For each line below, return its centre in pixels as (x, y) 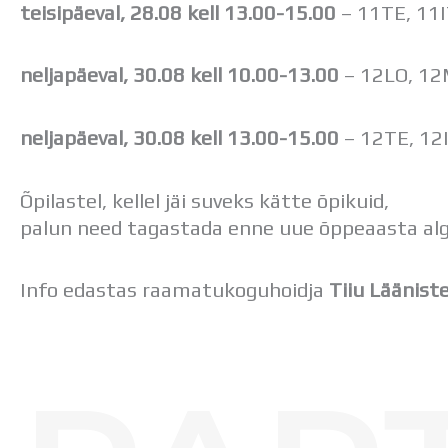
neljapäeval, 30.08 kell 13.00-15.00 (179, 137)
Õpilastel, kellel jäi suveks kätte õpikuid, (204, 200)
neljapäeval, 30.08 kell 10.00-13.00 (179, 75)
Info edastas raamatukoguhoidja (174, 290)
